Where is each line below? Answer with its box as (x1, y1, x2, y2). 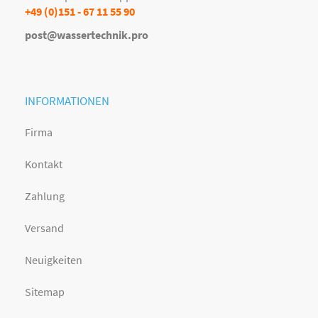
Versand (25, 220, 64, 235)
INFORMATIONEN (25, 92, 109, 109)
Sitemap (25, 284, 65, 299)
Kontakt (25, 157, 62, 172)
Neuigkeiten (25, 252, 82, 267)
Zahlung (25, 189, 65, 204)
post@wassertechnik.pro (25, 27, 148, 42)
